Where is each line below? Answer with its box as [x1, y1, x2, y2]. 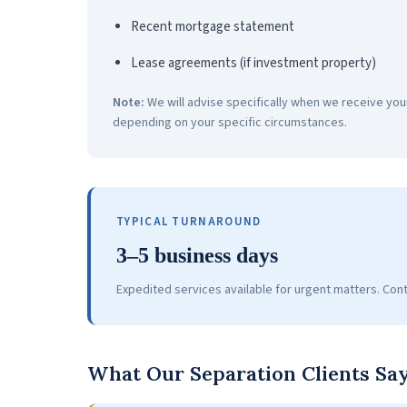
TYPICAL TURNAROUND [116, 213, 262, 230]
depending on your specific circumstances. [113, 113, 347, 132]
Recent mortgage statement [131, 16, 294, 36]
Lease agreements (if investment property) [131, 53, 376, 73]
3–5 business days [116, 243, 278, 267]
